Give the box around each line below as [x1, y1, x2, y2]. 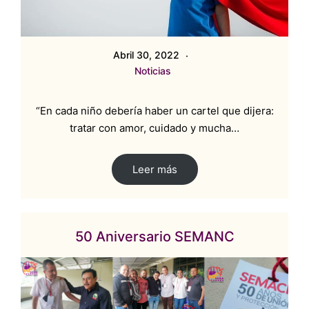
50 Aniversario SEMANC [74, 228, 235, 245]
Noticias [134, 65, 171, 77]
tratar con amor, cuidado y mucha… [70, 121, 239, 134]
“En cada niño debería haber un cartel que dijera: [35, 104, 274, 117]
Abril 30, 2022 [113, 49, 182, 61]
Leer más [132, 163, 177, 176]
